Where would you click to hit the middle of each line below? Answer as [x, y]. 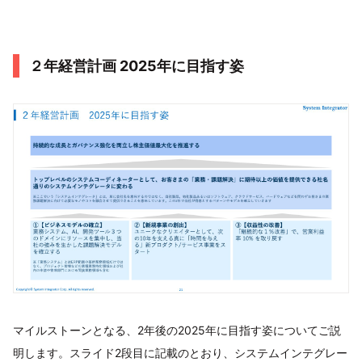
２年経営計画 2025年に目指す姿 [137, 66]
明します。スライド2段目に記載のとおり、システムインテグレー [180, 353]
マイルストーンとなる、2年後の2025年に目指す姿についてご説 [177, 330]
